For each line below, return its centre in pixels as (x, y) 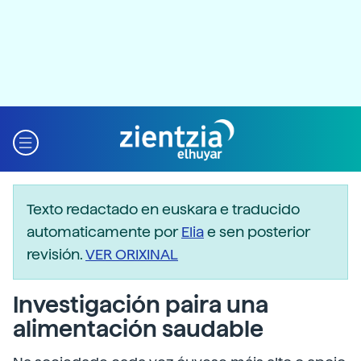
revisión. (56, 254)
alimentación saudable (138, 329)
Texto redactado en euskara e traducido (163, 209)
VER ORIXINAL (132, 254)
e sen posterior (257, 232)
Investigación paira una (141, 305)
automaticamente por (104, 232)
